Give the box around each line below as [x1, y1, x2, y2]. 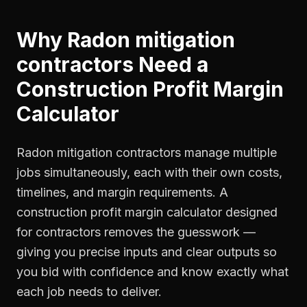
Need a [134, 52, 208, 77]
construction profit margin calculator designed [16, 205, 278, 219]
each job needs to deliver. [16, 284, 162, 299]
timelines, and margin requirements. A [16, 185, 228, 199]
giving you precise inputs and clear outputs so [16, 245, 277, 259]
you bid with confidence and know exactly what [16, 265, 288, 279]
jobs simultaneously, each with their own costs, [16, 165, 282, 180]
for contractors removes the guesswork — [16, 225, 256, 239]
